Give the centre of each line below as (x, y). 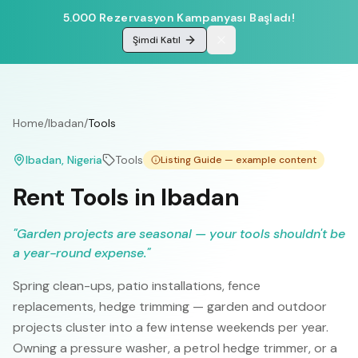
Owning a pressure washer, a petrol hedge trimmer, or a (175, 348)
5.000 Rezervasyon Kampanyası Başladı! (179, 18)
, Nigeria (82, 160)
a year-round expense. (80, 253)
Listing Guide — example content (239, 160)
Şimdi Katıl (157, 40)
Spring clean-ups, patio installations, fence (137, 286)
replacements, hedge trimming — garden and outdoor (170, 306)
